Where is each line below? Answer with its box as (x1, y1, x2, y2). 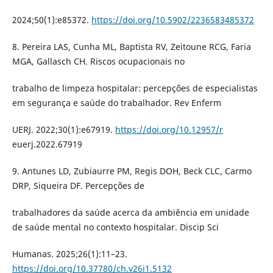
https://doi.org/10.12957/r (115, 124, 223, 136)
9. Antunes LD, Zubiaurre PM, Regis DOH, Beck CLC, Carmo (12, 165, 252, 177)
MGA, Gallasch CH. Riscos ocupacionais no (12, 55, 185, 68)
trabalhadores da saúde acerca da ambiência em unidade (12, 207, 249, 219)
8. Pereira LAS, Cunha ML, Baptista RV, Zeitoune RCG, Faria (12, 41, 251, 53)
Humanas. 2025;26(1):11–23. (12, 248, 127, 260)
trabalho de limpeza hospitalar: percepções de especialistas (12, 82, 258, 94)
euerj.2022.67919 (12, 138, 82, 151)
